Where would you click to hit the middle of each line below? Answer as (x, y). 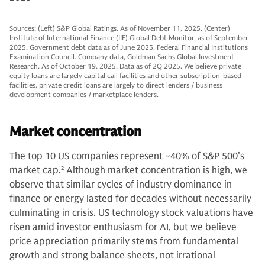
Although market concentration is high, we (156, 170)
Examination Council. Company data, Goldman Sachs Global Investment (122, 56)
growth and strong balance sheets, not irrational (112, 255)
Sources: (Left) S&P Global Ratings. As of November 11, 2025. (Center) (120, 28)
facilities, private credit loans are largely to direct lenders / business (116, 85)
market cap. (35, 170)
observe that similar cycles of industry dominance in (121, 184)
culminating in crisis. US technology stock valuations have (131, 213)
